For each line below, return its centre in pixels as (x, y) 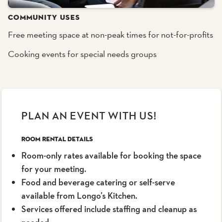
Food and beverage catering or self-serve (98, 182)
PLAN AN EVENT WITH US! (89, 115)
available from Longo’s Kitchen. (79, 195)
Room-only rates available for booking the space (111, 155)
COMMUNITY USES (44, 17)
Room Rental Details (57, 139)
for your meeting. (54, 168)
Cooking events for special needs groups (82, 54)
